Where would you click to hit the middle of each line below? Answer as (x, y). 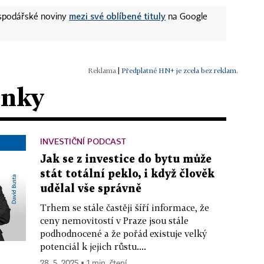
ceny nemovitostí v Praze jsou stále (114, 220)
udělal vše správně (91, 189)
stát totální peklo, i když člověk (127, 174)
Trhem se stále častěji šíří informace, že (125, 207)
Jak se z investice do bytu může (126, 159)
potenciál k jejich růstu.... (93, 246)
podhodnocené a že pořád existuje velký (123, 233)
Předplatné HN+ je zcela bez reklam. (180, 70)
